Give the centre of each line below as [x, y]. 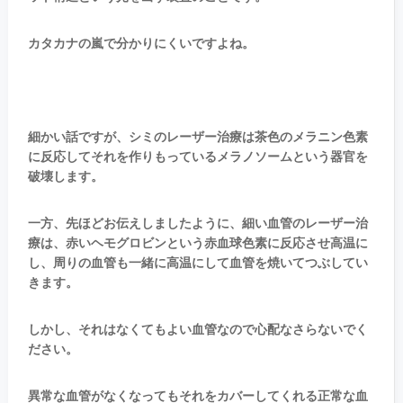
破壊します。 [65, 177]
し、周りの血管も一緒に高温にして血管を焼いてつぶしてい [197, 264]
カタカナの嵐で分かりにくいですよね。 [141, 44]
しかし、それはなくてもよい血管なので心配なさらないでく [197, 330]
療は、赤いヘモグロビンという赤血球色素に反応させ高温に [197, 244]
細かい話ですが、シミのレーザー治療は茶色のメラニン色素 [197, 138]
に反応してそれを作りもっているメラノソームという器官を [197, 157]
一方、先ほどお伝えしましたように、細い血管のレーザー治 [197, 224]
